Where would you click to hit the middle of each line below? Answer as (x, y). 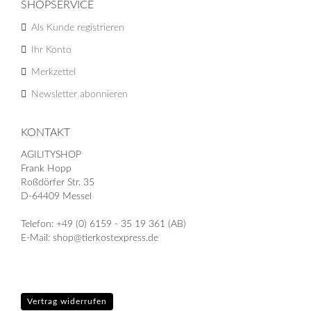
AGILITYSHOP (51, 154)
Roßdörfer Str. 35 (58, 182)
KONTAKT (45, 132)
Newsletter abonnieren (79, 94)
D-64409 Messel (56, 196)
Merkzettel (53, 72)
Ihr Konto (51, 50)
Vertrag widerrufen (67, 301)
